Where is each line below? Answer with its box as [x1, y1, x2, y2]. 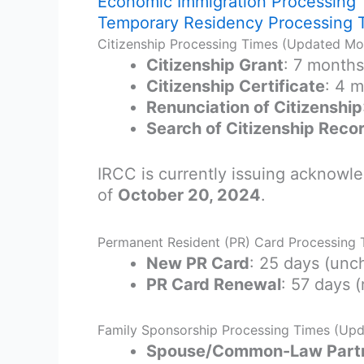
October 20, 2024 [118, 184, 261, 205]
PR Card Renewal [146, 274, 281, 294]
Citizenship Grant [146, 54, 284, 75]
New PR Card [146, 253, 249, 273]
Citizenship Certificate [146, 76, 325, 96]
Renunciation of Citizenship [146, 97, 362, 117]
